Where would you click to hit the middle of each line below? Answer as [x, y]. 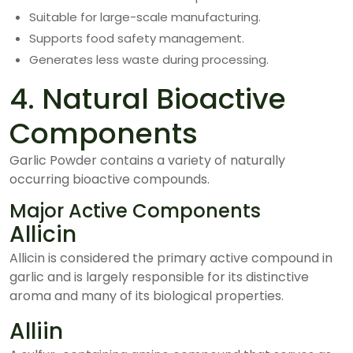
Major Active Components [135, 211]
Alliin [36, 331]
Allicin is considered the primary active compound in [171, 258]
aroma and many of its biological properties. [147, 296]
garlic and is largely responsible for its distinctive [159, 277]
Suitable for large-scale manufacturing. [145, 17]
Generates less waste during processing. [149, 59]
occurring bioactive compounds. [110, 179]
